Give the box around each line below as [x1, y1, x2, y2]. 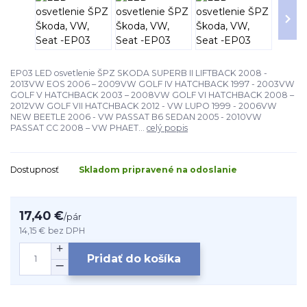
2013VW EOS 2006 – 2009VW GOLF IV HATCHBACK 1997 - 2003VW [10, 79, 295, 90]
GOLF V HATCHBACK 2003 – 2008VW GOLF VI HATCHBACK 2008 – [10, 90, 294, 101]
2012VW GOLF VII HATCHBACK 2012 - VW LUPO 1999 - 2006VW [10, 101, 277, 112]
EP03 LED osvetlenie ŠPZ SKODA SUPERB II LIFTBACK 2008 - [10, 68, 267, 79]
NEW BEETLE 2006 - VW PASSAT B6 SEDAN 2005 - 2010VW [10, 112, 262, 123]
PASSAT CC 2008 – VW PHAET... [10, 123, 147, 134]
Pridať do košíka [87, 252, 182, 266]
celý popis [147, 123, 188, 134]
